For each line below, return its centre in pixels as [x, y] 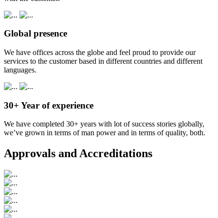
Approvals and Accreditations [78, 154]
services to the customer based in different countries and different [103, 61]
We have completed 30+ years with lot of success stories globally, [104, 124]
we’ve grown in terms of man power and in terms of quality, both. [105, 133]
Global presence [36, 34]
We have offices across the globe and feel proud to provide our [100, 53]
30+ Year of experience [49, 105]
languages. [20, 70]
